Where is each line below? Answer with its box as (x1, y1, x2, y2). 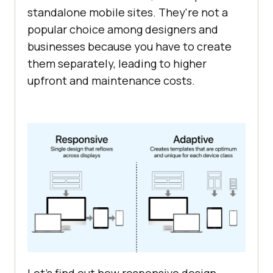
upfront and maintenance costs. (27, 73, 195, 88)
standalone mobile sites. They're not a (27, 4, 228, 19)
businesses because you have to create (27, 38, 232, 54)
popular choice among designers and (27, 21, 218, 37)
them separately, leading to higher (27, 55, 207, 71)
